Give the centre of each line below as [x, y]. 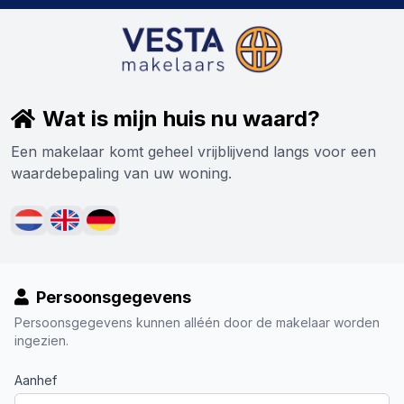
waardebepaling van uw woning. [121, 173]
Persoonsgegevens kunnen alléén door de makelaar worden [197, 322]
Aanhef [36, 380]
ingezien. [41, 340]
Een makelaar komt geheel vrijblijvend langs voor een [193, 151]
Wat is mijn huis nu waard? [181, 119]
